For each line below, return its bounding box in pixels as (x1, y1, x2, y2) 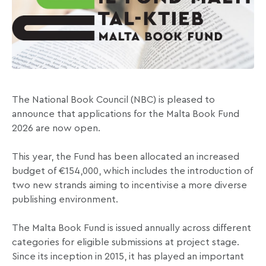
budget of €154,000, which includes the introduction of (12, 166, 253, 176)
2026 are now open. (12, 123, 100, 134)
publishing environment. (12, 195, 118, 205)
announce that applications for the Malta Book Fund (12, 109, 239, 119)
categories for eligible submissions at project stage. (12, 237, 239, 248)
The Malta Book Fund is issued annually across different (12, 223, 251, 233)
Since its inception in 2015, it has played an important (12, 252, 244, 262)
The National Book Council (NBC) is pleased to (12, 95, 215, 105)
